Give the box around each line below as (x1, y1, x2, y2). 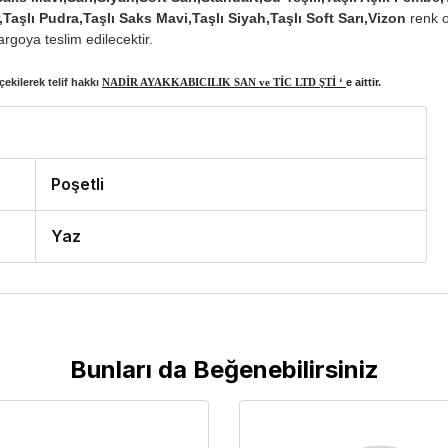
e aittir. (346, 76, 381, 89)
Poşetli (51, 174, 105, 195)
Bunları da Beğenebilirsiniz (69, 355, 379, 385)
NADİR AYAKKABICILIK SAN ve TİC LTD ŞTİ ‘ (102, 76, 346, 89)
